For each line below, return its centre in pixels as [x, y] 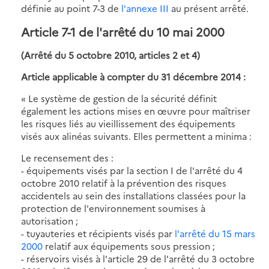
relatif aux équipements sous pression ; [129, 246]
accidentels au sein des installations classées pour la [133, 195]
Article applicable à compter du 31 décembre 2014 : [133, 76]
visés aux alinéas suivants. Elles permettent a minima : [136, 136]
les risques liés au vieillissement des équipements [128, 123]
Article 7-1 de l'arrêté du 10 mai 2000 [123, 31]
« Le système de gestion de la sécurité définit [119, 98]
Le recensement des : [67, 157]
